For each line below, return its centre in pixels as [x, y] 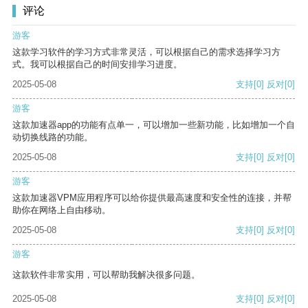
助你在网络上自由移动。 [62, 210]
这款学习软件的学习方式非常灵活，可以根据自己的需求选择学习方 [146, 52]
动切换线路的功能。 [53, 137]
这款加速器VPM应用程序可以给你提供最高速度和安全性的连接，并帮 [152, 198]
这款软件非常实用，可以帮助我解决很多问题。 [106, 275]
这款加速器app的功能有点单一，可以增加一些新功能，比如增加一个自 [154, 125]
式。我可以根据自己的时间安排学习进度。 [97, 65]
